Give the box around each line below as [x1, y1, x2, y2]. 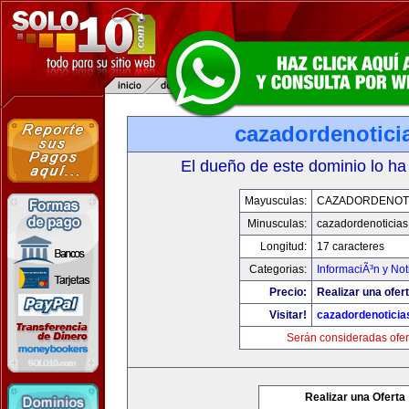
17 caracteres [317, 240, 384, 253]
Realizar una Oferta [305, 391, 405, 404]
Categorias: [249, 263, 307, 276]
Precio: [269, 286, 307, 299]
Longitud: [260, 240, 307, 253]
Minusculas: [247, 217, 307, 230]
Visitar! [269, 309, 307, 321]
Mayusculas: [245, 194, 307, 207]
